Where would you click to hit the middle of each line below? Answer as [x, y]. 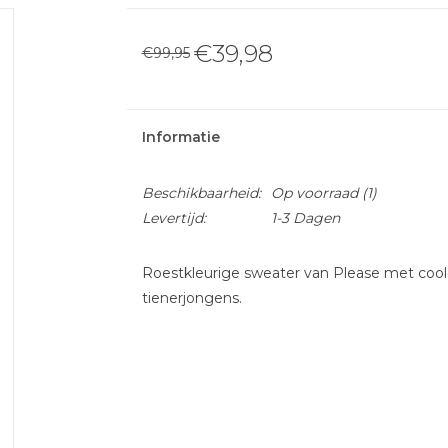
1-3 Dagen [305, 218]
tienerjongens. [191, 298]
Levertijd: [173, 218]
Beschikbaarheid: [201, 193]
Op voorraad [314, 193]
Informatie [180, 137]
